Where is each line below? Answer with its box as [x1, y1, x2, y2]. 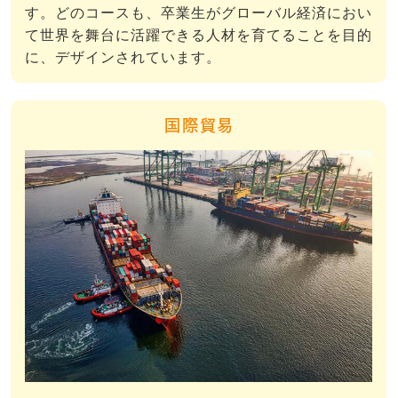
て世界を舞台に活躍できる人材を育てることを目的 [25, 28, 372, 44]
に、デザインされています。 [25, 50, 221, 66]
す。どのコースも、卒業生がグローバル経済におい [25, 5, 372, 21]
